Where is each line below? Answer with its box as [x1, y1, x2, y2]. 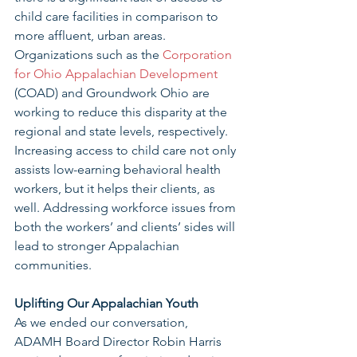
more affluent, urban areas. [14, 28, 169, 43]
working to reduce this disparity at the [14, 104, 230, 120]
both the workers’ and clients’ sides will [14, 219, 238, 234]
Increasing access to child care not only [14, 143, 239, 158]
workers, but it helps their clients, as [14, 181, 218, 196]
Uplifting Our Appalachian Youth [14, 296, 202, 311]
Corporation [163, 47, 235, 62]
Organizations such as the [14, 47, 163, 62]
